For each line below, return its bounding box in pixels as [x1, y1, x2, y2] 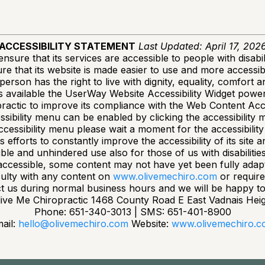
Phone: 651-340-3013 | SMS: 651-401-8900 [34, 206, 231, 218]
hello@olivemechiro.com [18, 218, 128, 230]
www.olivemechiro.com [112, 170, 217, 182]
